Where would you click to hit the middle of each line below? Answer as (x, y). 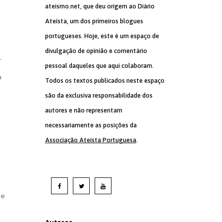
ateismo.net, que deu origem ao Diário (100, 6)
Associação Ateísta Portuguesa (90, 140)
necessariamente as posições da (91, 125)
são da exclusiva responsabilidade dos (99, 95)
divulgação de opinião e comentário (96, 51)
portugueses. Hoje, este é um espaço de (102, 36)
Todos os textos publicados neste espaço (105, 81)
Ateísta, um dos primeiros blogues (94, 21)
